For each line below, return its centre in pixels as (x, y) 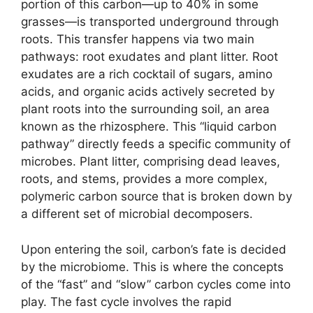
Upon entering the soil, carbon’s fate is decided (154, 249)
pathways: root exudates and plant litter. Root (150, 57)
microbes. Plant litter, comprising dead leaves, (151, 162)
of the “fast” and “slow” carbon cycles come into (156, 284)
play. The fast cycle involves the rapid (126, 301)
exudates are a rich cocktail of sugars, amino (147, 74)
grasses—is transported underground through (150, 22)
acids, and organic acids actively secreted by (148, 92)
